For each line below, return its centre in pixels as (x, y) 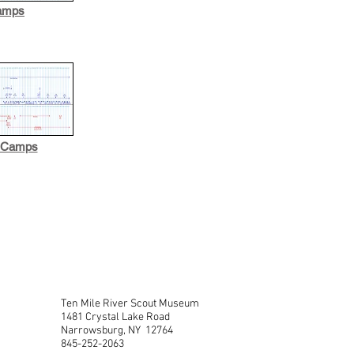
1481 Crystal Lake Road (115, 318)
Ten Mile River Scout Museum (130, 304)
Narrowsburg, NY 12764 (117, 331)
